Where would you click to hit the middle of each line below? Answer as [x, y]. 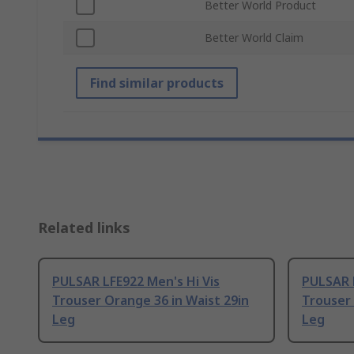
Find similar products [157, 83]
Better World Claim [254, 38]
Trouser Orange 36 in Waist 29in [151, 301]
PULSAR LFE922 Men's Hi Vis [136, 282]
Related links [84, 228]
